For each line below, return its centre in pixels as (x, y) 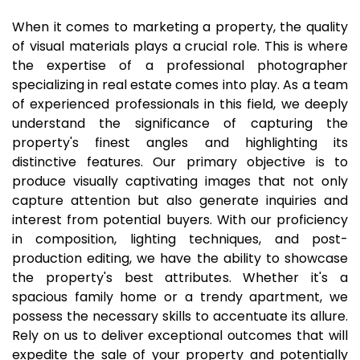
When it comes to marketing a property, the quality (180, 27)
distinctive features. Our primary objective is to (180, 162)
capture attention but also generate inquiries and (180, 200)
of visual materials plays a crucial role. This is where (180, 46)
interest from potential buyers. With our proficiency (180, 220)
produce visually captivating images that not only (180, 181)
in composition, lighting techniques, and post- (180, 239)
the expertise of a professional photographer (180, 65)
